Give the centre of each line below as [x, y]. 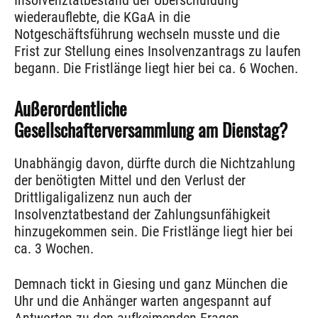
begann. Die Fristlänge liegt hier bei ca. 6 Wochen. [156, 68]
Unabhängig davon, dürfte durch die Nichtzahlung [155, 164]
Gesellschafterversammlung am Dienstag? [151, 130]
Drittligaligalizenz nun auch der [103, 198]
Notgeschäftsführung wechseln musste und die [147, 34]
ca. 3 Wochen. [54, 249]
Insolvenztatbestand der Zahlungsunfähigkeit [142, 215]
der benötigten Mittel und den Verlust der [130, 181]
